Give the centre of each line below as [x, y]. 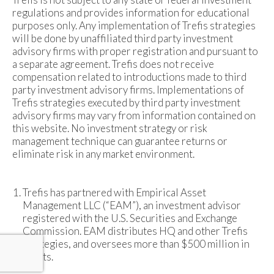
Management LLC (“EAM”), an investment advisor [132, 205]
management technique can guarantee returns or [120, 141]
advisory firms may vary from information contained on [134, 115]
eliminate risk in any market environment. [103, 154]
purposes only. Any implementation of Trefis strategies [134, 25]
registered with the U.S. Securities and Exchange [130, 218]
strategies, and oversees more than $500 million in [136, 243]
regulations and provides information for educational [131, 12]
